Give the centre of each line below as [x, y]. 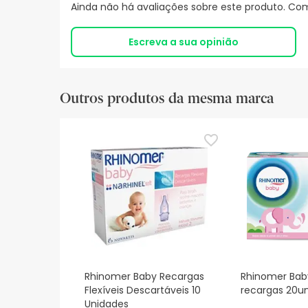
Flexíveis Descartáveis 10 [143, 290]
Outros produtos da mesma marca [167, 99]
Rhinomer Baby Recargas [144, 277]
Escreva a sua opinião [186, 42]
